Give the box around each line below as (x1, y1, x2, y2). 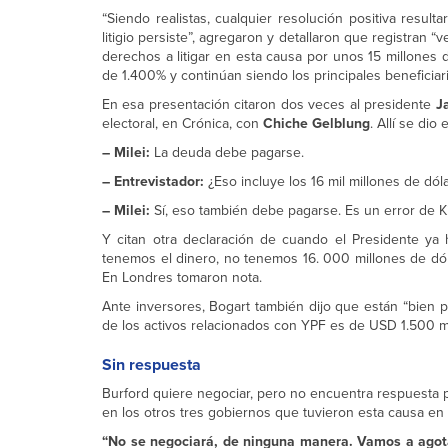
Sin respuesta (102, 353, 201, 377)
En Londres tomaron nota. (102, 267, 262, 288)
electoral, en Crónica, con (102, 113, 263, 134)
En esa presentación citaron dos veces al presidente (102, 94, 436, 115)
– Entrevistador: (102, 171, 204, 192)
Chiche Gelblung (263, 113, 370, 134)
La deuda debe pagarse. (150, 142, 304, 163)
